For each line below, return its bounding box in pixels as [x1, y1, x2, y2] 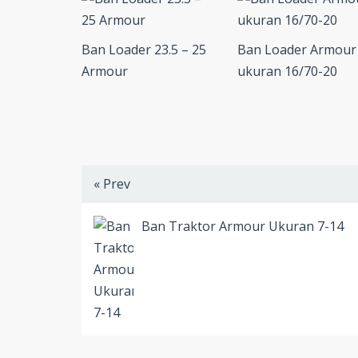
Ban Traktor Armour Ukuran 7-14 [141, 217, 344, 236]
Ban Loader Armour [237, 41, 356, 59]
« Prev [93, 175, 130, 193]
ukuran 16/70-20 [237, 62, 337, 81]
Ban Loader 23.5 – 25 [82, 41, 206, 59]
